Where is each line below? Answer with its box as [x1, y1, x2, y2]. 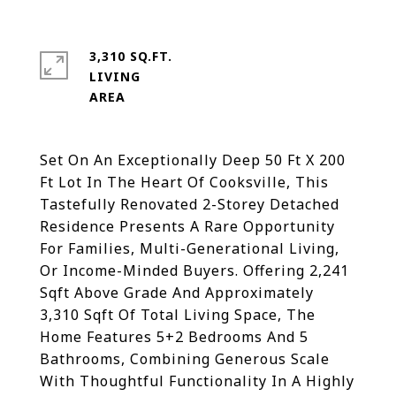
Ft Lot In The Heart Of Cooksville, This [40, 172, 329, 192]
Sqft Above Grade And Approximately [40, 283, 314, 302]
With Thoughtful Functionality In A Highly [40, 371, 354, 391]
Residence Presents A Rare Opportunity [40, 217, 335, 236]
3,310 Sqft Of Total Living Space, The [40, 305, 316, 324]
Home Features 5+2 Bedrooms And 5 [40, 327, 308, 346]
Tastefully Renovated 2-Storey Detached [40, 194, 339, 214]
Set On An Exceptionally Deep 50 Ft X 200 [40, 150, 346, 170]
